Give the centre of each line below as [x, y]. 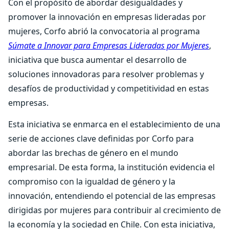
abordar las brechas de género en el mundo [93, 153]
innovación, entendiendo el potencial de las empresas [112, 196]
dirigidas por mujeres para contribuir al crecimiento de [114, 210]
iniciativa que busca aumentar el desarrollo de [97, 60]
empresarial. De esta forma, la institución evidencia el [111, 167]
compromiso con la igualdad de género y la [92, 181]
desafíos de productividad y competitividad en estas [109, 88]
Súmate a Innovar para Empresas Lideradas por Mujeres [109, 45]
